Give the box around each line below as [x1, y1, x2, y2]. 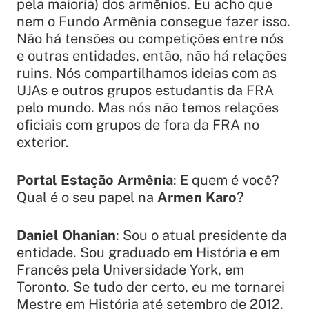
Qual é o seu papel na [17, 188, 157, 206]
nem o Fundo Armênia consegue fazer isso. [17, 12, 290, 30]
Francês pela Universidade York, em [17, 261, 244, 278]
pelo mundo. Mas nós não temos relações [17, 99, 279, 116]
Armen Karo [157, 188, 237, 206]
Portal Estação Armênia [17, 171, 173, 188]
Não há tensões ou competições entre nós [17, 30, 283, 47]
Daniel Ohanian [17, 226, 116, 243]
